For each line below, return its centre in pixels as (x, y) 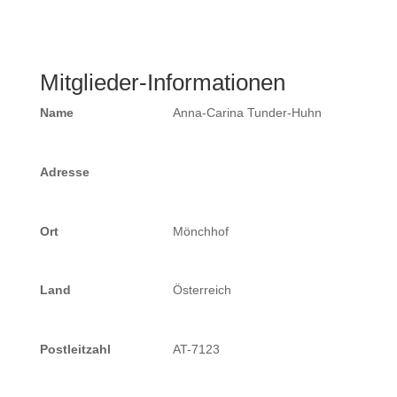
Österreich (202, 290)
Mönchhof (200, 231)
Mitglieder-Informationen (162, 82)
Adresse (64, 171)
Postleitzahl (75, 349)
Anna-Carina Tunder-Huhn (247, 113)
